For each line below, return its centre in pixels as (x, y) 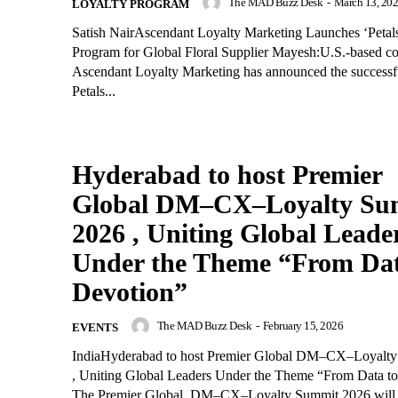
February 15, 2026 (302, 325)
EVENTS (95, 327)
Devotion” (130, 291)
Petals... (94, 92)
